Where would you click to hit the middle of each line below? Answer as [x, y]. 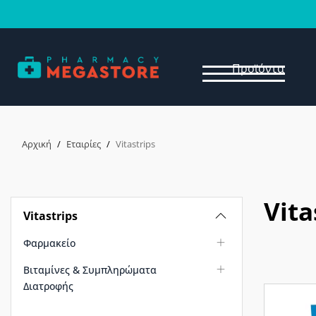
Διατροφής [48, 286]
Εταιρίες [84, 144]
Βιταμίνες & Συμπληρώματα [90, 269]
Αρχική [37, 144]
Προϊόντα [258, 68]
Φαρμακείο [49, 243]
